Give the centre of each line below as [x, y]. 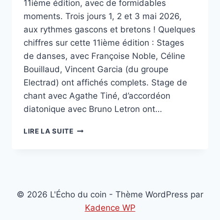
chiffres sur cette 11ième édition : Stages [104, 43]
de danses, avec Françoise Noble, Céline [104, 56]
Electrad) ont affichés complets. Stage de [105, 83]
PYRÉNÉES [92, 139]
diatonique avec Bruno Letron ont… [93, 109]
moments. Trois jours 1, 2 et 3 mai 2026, [103, 16]
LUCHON [88, 129]
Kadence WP [110, 208]
